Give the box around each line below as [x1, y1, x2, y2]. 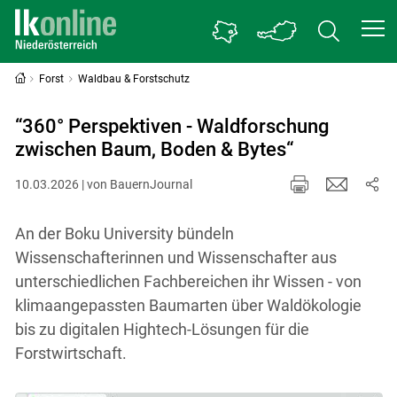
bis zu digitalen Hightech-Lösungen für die [14, 319, 309, 339]
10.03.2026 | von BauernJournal [14, 176, 192, 191]
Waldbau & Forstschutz [78, 73, 191, 85]
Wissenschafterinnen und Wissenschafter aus [14, 247, 337, 267]
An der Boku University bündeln [14, 223, 234, 243]
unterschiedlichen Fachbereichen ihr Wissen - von [14, 271, 362, 291]
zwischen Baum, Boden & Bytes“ [14, 138, 293, 160]
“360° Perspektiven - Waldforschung [14, 115, 329, 137]
